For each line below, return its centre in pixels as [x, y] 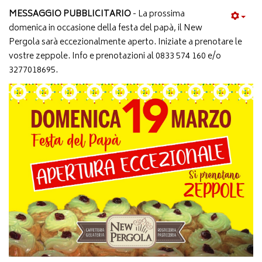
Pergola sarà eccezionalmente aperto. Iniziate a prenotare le [125, 43]
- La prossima [158, 15]
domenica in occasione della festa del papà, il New [106, 29]
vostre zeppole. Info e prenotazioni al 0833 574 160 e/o [115, 57]
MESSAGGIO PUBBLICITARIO [70, 15]
